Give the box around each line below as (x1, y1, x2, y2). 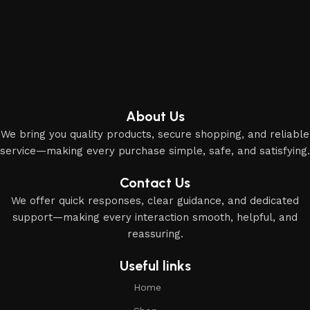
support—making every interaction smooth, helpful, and (12, 210, 298, 224)
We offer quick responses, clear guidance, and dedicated (11, 194, 299, 207)
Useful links (119, 257, 191, 274)
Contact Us (120, 174, 190, 191)
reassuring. (127, 227, 183, 240)
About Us (125, 107, 185, 125)
